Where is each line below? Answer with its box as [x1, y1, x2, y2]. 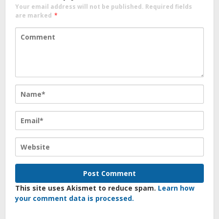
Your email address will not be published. [15, 2, 144, 11]
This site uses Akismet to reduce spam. [15, 183, 158, 193]
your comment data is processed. [15, 193, 134, 203]
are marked [15, 11, 53, 20]
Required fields [145, 2, 192, 11]
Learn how [158, 183, 195, 193]
